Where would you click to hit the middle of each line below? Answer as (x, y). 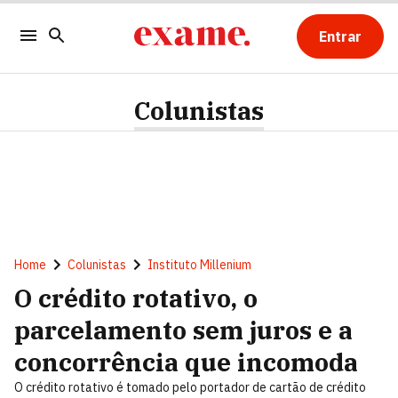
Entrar (340, 36)
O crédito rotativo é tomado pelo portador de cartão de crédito (190, 387)
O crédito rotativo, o (136, 298)
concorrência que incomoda (186, 362)
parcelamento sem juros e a (183, 330)
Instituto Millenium (199, 265)
